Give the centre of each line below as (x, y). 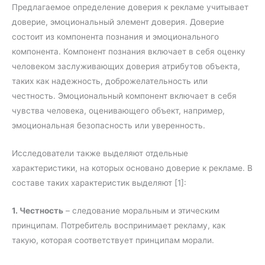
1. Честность (38, 211)
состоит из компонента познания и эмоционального (115, 37)
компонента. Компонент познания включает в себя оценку (129, 52)
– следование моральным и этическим (141, 211)
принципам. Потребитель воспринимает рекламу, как (119, 226)
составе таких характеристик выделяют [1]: (99, 183)
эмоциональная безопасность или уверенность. (109, 126)
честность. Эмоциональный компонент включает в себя (124, 96)
